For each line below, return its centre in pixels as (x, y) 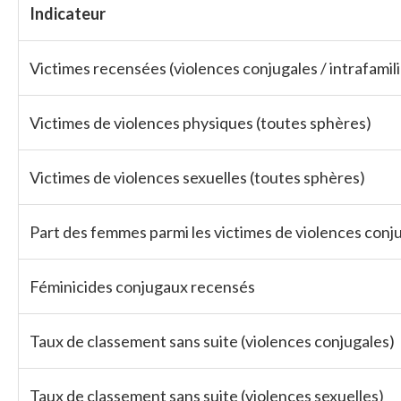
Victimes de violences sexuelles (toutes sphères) (197, 178)
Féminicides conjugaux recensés (142, 287)
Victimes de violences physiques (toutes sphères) (200, 123)
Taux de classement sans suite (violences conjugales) (212, 341)
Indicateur (68, 14)
